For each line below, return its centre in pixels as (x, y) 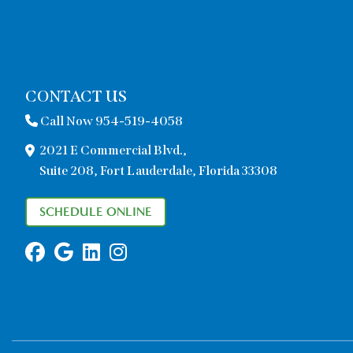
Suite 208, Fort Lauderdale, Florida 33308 (158, 170)
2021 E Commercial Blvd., (113, 150)
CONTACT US (76, 96)
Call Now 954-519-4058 (110, 121)
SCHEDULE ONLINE (96, 211)
